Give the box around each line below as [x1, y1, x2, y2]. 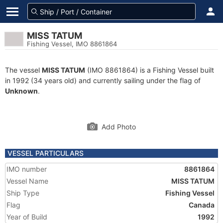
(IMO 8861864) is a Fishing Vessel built [85, 66, 214, 74]
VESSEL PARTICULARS [7, 149, 84, 157]
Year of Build [6, 213, 47, 221]
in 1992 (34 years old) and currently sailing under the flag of [5, 76, 201, 85]
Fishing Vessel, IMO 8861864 [27, 40, 117, 48]
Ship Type [6, 189, 39, 197]
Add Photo [102, 122, 136, 131]
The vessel [5, 66, 42, 74]
